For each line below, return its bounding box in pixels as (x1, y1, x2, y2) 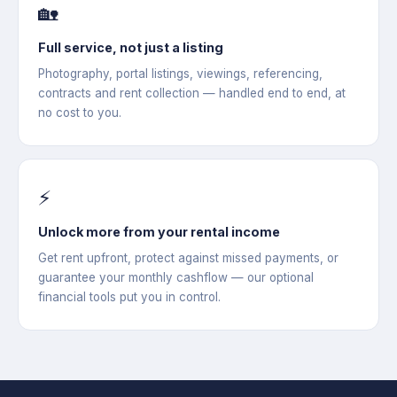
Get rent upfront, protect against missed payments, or (38, 251, 339, 266)
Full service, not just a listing (38, 40, 223, 56)
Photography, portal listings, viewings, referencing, (38, 66, 323, 82)
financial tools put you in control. (38, 290, 221, 305)
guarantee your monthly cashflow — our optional (38, 270, 314, 285)
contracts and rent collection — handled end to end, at (38, 86, 346, 101)
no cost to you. (38, 105, 121, 121)
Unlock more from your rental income (38, 224, 280, 240)
